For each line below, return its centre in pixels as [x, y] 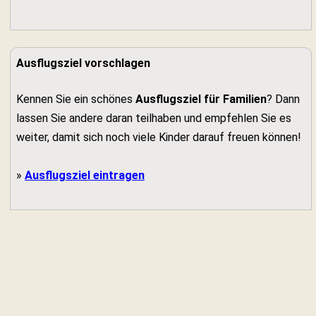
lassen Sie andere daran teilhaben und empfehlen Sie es [154, 118]
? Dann [283, 99]
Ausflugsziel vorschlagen [83, 63]
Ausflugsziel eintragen [85, 175]
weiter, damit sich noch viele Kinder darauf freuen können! [159, 137]
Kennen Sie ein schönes [76, 99]
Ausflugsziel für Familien [201, 99]
